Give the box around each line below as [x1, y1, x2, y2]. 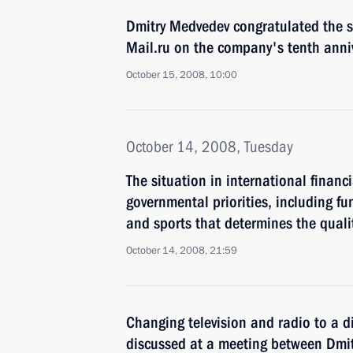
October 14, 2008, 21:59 [126, 243, 237, 258]
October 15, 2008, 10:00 [126, 68, 237, 82]
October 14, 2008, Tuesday [126, 137, 293, 156]
